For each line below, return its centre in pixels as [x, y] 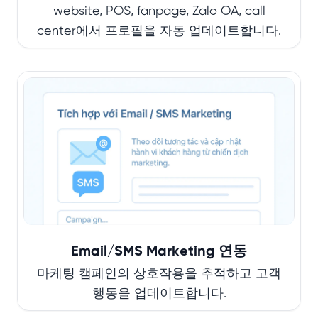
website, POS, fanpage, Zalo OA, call [159, 11]
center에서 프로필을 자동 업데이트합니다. [159, 31]
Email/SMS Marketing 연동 [159, 251]
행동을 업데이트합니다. [159, 294]
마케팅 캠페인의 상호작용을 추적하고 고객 [159, 274]
